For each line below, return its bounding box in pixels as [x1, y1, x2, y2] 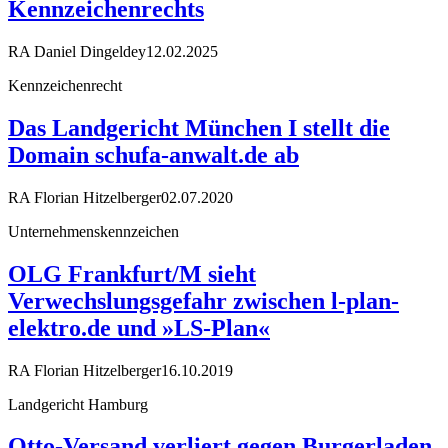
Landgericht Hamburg [8, 395, 148, 413]
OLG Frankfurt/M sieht [8, 260, 256, 287]
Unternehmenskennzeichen [8, 222, 179, 240]
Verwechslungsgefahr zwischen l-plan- [8, 287, 399, 314]
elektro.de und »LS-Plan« [8, 314, 270, 341]
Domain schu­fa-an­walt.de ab [8, 141, 299, 168]
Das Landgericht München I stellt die [8, 114, 390, 141]
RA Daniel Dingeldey [8, 42, 146, 60]
